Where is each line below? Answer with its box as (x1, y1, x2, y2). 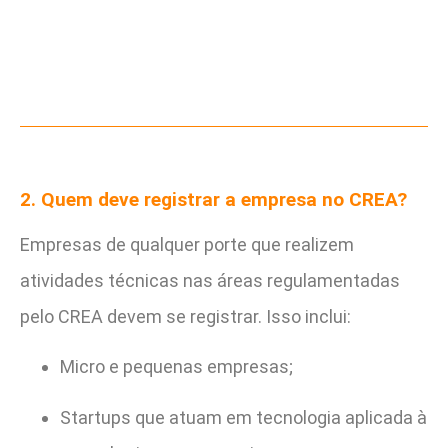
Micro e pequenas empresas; (60, 356, 293, 378)
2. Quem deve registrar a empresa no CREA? (20, 187, 407, 211)
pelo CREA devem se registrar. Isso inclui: (20, 305, 351, 327)
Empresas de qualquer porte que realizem (20, 233, 354, 255)
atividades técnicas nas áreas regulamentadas (20, 269, 400, 291)
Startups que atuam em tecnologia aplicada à (60, 406, 427, 428)
